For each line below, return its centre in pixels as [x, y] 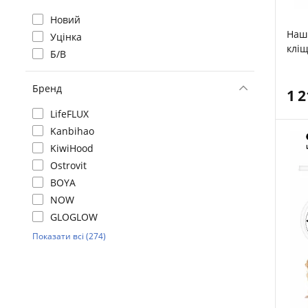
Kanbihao [72, 131]
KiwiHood [72, 148]
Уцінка [66, 37]
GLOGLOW [74, 217]
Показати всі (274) [69, 236]
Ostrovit [68, 165]
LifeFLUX [69, 114]
